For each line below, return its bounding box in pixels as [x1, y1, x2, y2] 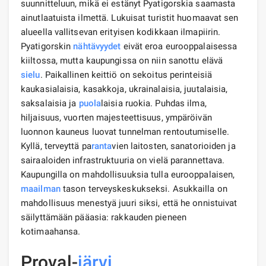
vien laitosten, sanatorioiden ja [112, 140, 236, 151]
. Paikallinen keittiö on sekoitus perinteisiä [40, 69, 213, 80]
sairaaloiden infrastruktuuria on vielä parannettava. [21, 154, 225, 166]
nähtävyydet [73, 40, 121, 52]
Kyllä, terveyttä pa [21, 140, 91, 151]
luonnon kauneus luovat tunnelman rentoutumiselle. [21, 126, 229, 137]
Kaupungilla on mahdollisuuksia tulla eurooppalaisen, [21, 169, 235, 180]
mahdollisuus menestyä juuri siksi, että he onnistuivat [21, 197, 237, 208]
